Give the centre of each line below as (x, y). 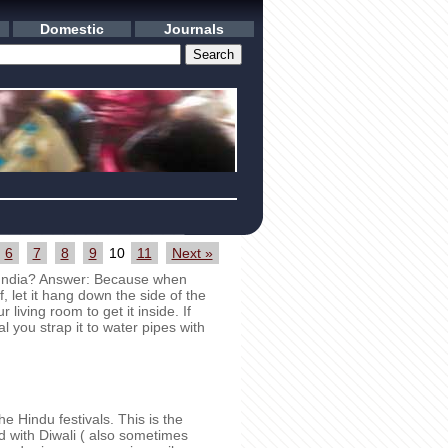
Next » (192, 253)
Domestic (72, 29)
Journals (194, 29)
